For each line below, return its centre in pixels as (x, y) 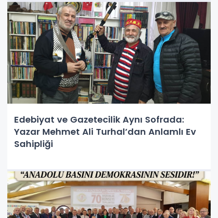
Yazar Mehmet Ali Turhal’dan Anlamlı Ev (105, 131)
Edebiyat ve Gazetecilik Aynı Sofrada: (99, 119)
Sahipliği (34, 144)
